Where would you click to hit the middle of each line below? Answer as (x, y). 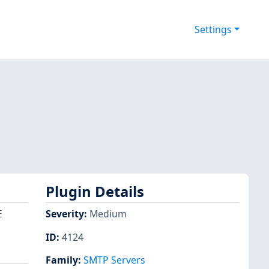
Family (62, 260)
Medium (108, 214)
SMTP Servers (114, 260)
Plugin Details (95, 192)
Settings (213, 30)
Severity (65, 214)
